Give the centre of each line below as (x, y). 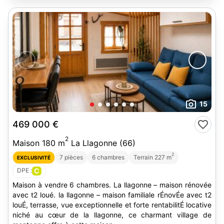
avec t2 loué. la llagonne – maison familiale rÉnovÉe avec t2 (112, 195)
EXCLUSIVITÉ (34, 157)
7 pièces (71, 157)
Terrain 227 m (152, 157)
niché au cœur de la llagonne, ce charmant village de (112, 215)
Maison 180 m (39, 143)
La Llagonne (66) (102, 143)
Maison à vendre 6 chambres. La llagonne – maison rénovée (112, 185)
